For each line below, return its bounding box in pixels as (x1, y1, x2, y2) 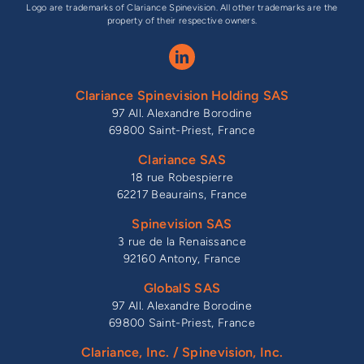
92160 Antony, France (123, 252, 241, 266)
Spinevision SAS (132, 216, 232, 232)
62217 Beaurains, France (116, 188, 248, 202)
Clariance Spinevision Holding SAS (75, 88, 289, 104)
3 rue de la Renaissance (118, 235, 246, 249)
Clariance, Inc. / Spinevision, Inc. (80, 344, 284, 361)
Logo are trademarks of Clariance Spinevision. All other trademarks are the (26, 2, 338, 14)
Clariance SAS (138, 152, 226, 168)
